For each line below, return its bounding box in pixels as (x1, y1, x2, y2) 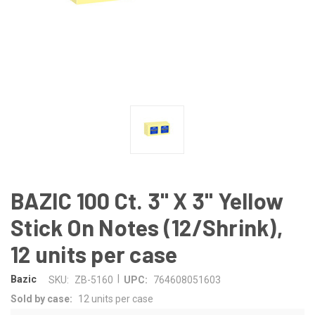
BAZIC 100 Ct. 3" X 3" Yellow (11, 186, 283, 214)
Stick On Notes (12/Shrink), (11, 213, 283, 240)
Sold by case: (11, 292, 72, 304)
